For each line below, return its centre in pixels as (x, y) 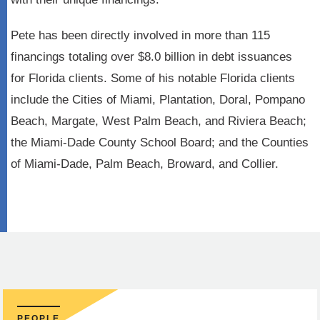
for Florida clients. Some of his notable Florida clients (153, 78)
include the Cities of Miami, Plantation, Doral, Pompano (158, 100)
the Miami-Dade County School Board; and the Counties (160, 142)
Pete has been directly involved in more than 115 (140, 35)
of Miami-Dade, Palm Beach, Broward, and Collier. (145, 164)
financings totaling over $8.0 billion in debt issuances (151, 57)
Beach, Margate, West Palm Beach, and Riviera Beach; (159, 121)
